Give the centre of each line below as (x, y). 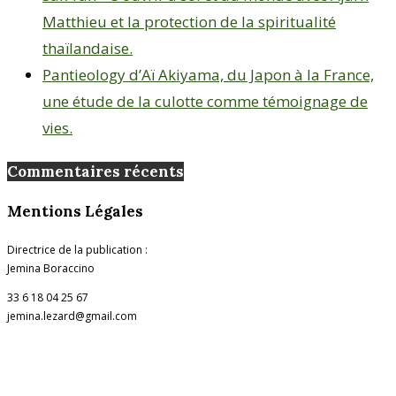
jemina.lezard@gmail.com (72, 316)
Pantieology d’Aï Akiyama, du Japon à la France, (208, 75)
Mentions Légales (75, 211)
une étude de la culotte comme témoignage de (205, 102)
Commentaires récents (95, 171)
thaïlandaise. (88, 49)
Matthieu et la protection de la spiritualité (189, 22)
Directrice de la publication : (77, 250)
